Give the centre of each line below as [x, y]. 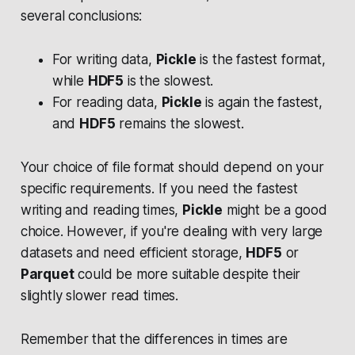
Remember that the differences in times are [154, 340]
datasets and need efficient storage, [133, 253]
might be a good [275, 210]
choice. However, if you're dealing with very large [172, 232]
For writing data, [104, 60]
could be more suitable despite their [187, 275]
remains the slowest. [179, 124]
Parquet [47, 275]
